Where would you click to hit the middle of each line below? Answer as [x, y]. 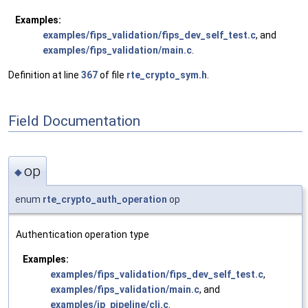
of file [112, 75]
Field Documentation [74, 121]
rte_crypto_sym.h [167, 75]
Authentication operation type [82, 234]
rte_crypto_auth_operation [105, 199]
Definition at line [45, 75]
